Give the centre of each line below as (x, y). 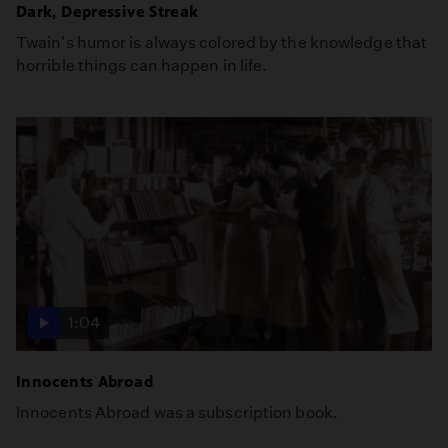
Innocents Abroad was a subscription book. (177, 412)
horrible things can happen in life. (142, 65)
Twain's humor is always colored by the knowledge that (222, 42)
